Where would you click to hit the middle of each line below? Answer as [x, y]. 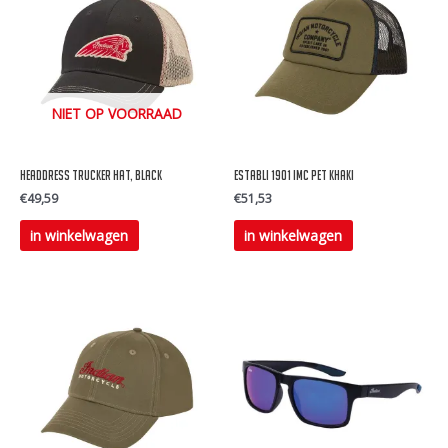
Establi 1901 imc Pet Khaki [294, 176]
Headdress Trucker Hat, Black [91, 176]
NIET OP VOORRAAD [117, 114]
